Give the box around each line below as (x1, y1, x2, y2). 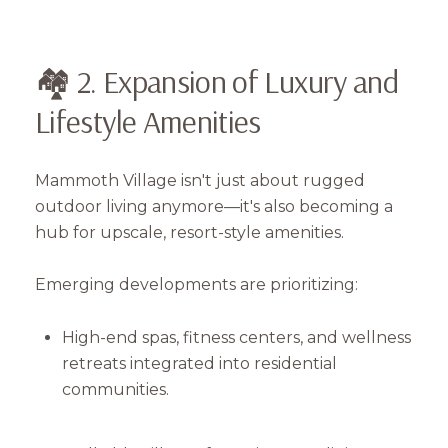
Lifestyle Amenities (35, 100, 261, 141)
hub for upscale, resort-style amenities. (35, 222, 344, 242)
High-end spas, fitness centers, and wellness (61, 327, 411, 347)
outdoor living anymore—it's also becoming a (35, 196, 393, 216)
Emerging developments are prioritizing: (35, 275, 358, 295)
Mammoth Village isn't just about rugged (35, 170, 365, 190)
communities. (61, 379, 169, 399)
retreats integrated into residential (61, 353, 337, 373)
